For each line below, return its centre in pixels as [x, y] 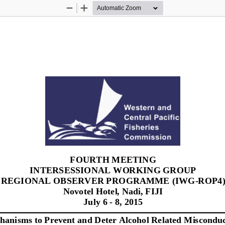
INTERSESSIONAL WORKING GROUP [114, 169]
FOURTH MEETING [114, 159]
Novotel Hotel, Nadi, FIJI [113, 190]
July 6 [96, 201]
